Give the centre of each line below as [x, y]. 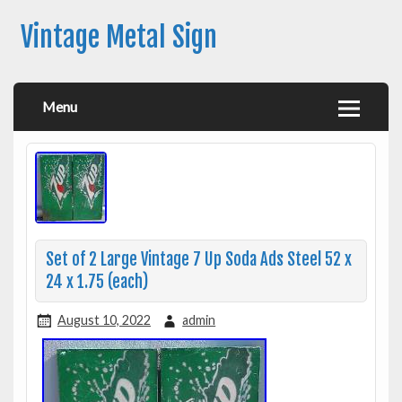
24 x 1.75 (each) [96, 282]
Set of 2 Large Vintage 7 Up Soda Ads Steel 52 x [198, 259]
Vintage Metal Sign [118, 38]
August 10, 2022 [104, 319]
